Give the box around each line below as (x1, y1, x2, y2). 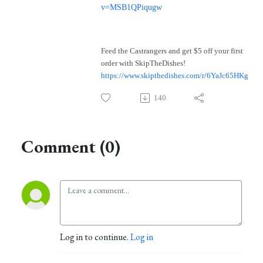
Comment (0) (21, 135, 120, 159)
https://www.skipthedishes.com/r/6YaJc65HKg (101, 71, 248, 80)
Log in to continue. (60, 231, 130, 244)
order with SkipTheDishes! (101, 59, 186, 68)
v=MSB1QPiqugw (101, 3, 162, 12)
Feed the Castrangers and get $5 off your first (101, 46, 243, 56)
